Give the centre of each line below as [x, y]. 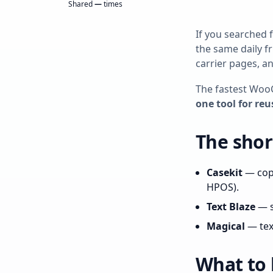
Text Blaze [231, 207]
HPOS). [223, 187]
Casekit [225, 172]
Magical [226, 226]
